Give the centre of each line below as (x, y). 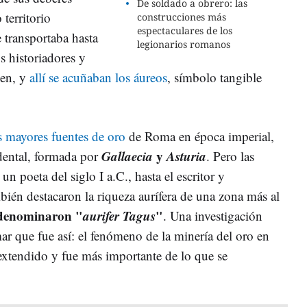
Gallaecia (127, 156)
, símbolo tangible (214, 77)
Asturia (186, 156)
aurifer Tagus (119, 215)
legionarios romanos (184, 44)
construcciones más (182, 16)
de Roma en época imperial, (200, 136)
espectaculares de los (185, 30)
